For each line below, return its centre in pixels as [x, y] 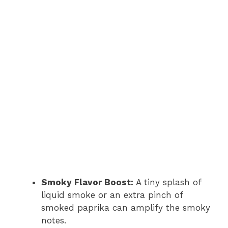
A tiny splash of [167, 182]
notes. [54, 221]
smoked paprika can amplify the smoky [126, 208]
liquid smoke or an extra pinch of [112, 195]
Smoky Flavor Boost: [87, 182]
